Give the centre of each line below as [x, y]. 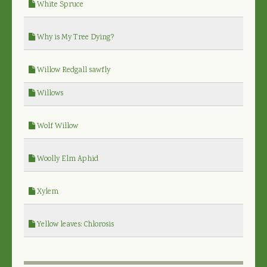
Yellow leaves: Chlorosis [74, 225]
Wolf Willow [57, 126]
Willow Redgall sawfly [73, 70]
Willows [49, 94]
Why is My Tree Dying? [75, 38]
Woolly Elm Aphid [67, 159]
